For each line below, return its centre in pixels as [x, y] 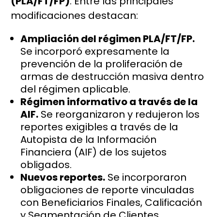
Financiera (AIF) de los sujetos [94, 152]
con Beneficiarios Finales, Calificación [111, 203]
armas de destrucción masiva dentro [112, 77]
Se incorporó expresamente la [95, 52]
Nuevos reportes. [63, 178]
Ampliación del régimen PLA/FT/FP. [108, 39]
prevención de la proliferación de [102, 64]
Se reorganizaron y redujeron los [119, 115]
